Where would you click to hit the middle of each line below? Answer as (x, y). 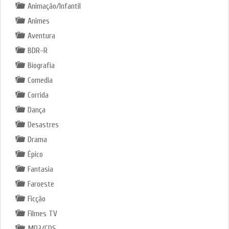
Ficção (36, 199)
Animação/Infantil (54, 6)
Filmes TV (42, 213)
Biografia (41, 65)
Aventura (41, 36)
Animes (38, 21)
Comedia (40, 80)
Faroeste (41, 184)
